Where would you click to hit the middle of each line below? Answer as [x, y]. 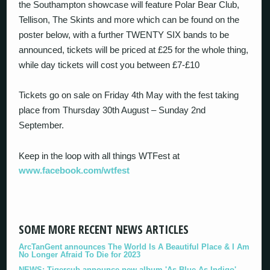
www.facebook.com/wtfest [74, 170]
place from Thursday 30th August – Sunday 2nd [112, 110]
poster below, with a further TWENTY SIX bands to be [124, 34]
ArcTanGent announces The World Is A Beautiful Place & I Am [134, 247]
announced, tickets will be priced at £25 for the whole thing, [134, 49]
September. [42, 125]
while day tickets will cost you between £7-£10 [109, 64]
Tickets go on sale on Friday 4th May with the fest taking [129, 95]
